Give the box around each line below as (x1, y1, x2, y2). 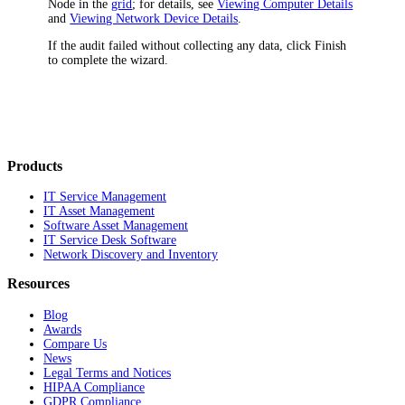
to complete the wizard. (48, 52, 169, 67)
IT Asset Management (43, 204, 155, 219)
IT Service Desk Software (43, 233, 176, 248)
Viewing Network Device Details (70, 11, 239, 25)
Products (7, 157, 62, 174)
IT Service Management (43, 190, 166, 204)
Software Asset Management (43, 219, 188, 233)
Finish (315, 38, 347, 52)
